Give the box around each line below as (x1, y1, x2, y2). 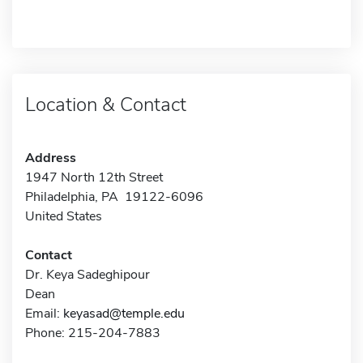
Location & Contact (25, 91, 186, 117)
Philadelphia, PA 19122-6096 (25, 187, 203, 206)
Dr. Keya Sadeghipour (25, 265, 150, 284)
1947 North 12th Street (25, 168, 163, 186)
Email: (25, 304, 63, 322)
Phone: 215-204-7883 (25, 323, 160, 342)
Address (25, 148, 76, 167)
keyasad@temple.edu (63, 304, 185, 322)
